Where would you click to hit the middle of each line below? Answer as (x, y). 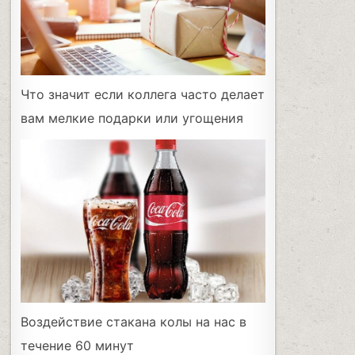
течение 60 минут (78, 345)
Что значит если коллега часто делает (143, 94)
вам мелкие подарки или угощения (132, 118)
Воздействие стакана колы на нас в (134, 321)
